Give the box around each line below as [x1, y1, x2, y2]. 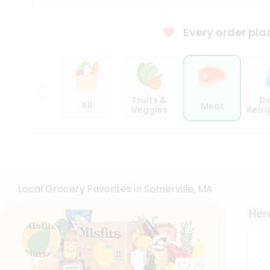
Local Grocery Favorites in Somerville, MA [18, 182, 213, 196]
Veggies [131, 104, 168, 116]
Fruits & [133, 94, 166, 106]
